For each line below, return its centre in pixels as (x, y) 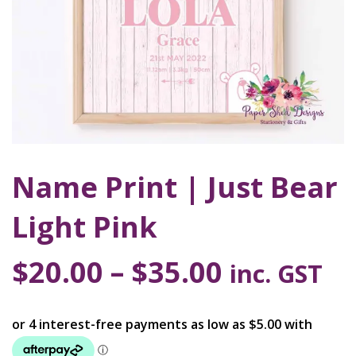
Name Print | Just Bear (175, 187)
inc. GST (276, 273)
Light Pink (85, 227)
